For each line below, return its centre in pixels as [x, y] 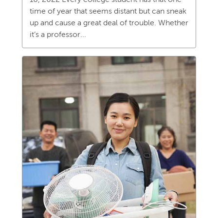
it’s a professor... [58, 35]
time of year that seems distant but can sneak [108, 11]
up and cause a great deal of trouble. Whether [109, 23]
